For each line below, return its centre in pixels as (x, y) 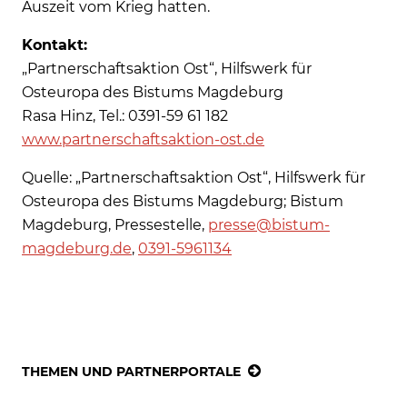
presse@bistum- (269, 224)
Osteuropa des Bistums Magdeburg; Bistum (183, 201)
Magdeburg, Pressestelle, (115, 224)
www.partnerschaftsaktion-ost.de (143, 139)
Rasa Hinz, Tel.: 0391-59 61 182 (125, 115)
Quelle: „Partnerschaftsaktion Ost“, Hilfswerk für (194, 177)
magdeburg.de (77, 248)
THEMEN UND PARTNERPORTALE (131, 371)
